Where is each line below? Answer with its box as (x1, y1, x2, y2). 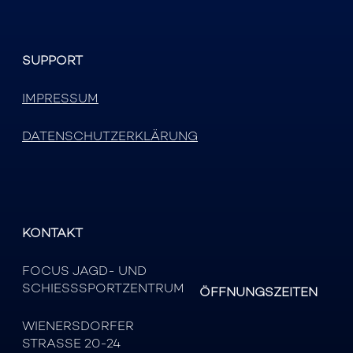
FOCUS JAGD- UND (22, 262, 147, 279)
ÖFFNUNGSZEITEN (199, 284, 318, 300)
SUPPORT (22, 52, 83, 69)
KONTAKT (22, 225, 83, 241)
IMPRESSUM (22, 90, 98, 106)
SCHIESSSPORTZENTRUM (22, 280, 184, 296)
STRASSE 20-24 (22, 335, 113, 351)
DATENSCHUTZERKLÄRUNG (22, 128, 198, 144)
